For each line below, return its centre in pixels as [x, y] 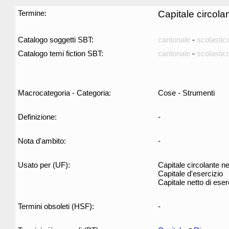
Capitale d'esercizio [190, 174]
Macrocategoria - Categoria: [64, 93]
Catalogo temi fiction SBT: [61, 53]
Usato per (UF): [44, 165]
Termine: [32, 13]
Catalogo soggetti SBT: [56, 40]
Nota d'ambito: [42, 141]
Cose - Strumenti [186, 93]
